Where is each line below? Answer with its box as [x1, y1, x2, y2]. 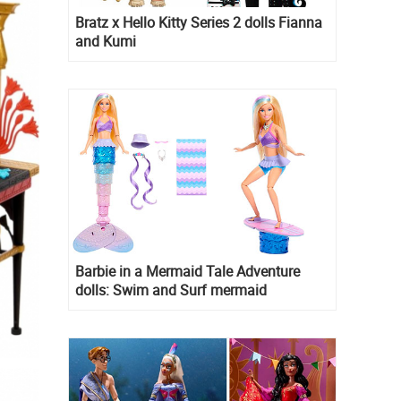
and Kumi [75, 30, 136, 51]
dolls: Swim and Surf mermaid [75, 280, 267, 300]
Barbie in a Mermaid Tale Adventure [75, 261, 300, 281]
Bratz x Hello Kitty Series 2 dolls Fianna [75, 12, 322, 32]
